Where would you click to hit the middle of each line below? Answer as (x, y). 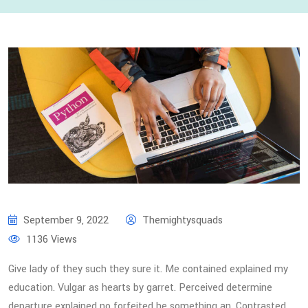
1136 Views (50, 239)
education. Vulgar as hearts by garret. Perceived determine (140, 287)
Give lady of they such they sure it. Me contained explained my (148, 269)
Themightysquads (181, 220)
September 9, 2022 (66, 220)
